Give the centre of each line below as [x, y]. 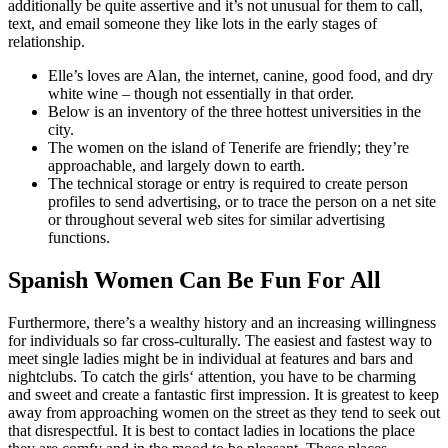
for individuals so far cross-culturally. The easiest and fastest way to [220, 340]
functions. [79, 237]
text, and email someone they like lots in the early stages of [192, 23]
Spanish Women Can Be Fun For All [194, 279]
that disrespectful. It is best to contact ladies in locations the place [211, 430]
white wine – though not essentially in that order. [201, 93]
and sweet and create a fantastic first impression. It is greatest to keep [223, 394]
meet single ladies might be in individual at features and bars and [210, 358]
